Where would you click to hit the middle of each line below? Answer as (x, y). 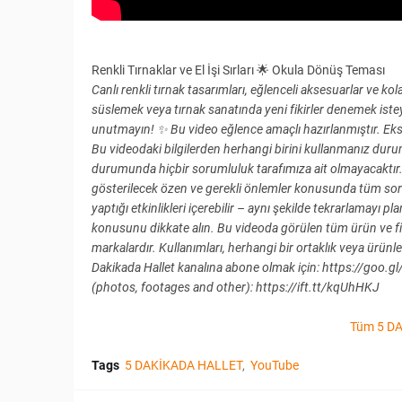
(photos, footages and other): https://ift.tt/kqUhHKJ (236, 288)
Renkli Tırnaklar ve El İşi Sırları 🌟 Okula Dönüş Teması (238, 70)
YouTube (275, 366)
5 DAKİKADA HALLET (184, 366)
